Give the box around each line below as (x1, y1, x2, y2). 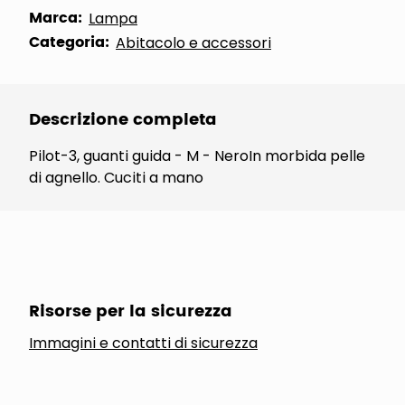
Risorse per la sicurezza (29, 298, 232, 325)
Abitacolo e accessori (116, 33, 271, 53)
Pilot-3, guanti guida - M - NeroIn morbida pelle (29, 146, 365, 166)
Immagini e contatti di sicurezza (29, 333, 258, 353)
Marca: (29, 6, 82, 30)
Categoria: (29, 31, 109, 54)
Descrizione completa (29, 107, 217, 133)
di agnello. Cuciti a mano (29, 167, 203, 188)
